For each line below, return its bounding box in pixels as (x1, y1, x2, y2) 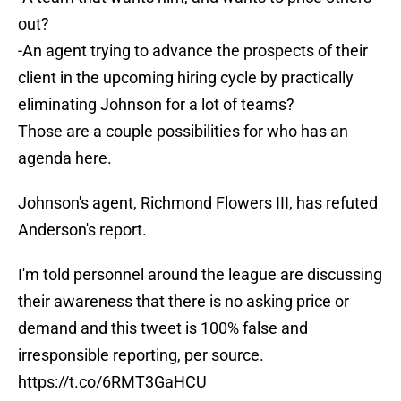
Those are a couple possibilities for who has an (18, 122, 348, 141)
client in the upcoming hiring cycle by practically (18, 68, 354, 88)
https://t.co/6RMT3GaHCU (18, 372, 207, 392)
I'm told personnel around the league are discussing (18, 265, 382, 285)
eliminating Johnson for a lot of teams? (18, 95, 294, 115)
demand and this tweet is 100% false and (18, 319, 308, 338)
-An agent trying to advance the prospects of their (18, 41, 368, 61)
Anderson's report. (18, 220, 147, 240)
